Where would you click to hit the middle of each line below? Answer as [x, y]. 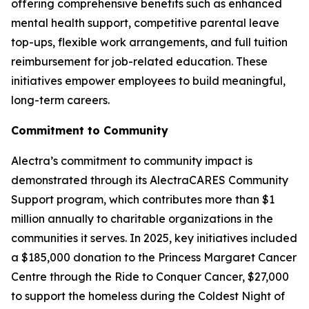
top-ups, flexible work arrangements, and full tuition [149, 42]
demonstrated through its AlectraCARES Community [150, 180]
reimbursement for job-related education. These [139, 61]
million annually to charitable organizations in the [142, 219]
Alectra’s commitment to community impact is [132, 161]
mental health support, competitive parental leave [145, 23]
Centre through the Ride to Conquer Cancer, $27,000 [150, 277]
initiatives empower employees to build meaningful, [148, 81]
